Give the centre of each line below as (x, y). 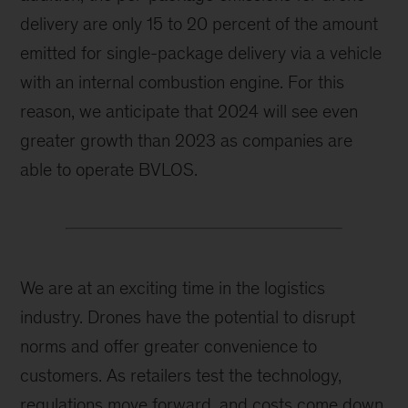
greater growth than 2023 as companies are (187, 141)
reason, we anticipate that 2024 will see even (189, 112)
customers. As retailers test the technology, (181, 376)
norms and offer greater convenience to (169, 347)
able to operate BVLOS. (109, 170)
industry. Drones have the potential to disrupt (188, 317)
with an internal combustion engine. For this (183, 82)
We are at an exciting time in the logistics (173, 288)
